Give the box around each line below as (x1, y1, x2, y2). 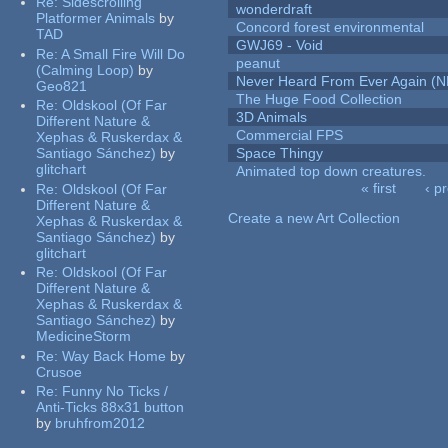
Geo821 (36, 77, 88, 94)
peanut (236, 55, 281, 72)
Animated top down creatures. (236, 163, 427, 180)
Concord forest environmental (236, 19, 425, 36)
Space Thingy (236, 145, 324, 162)
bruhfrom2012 (55, 415, 146, 432)
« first (360, 180, 396, 197)
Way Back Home (62, 347, 167, 364)
